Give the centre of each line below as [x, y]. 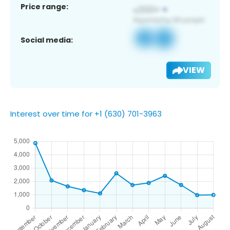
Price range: [44, 6]
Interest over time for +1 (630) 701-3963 [86, 113]
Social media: [47, 40]
